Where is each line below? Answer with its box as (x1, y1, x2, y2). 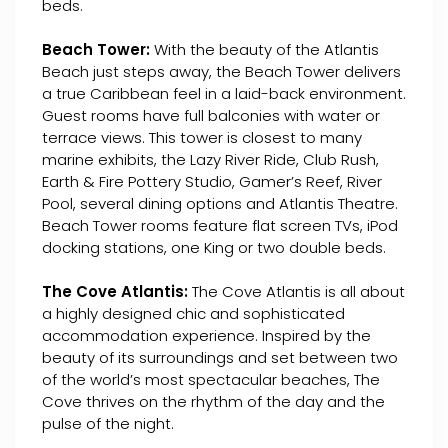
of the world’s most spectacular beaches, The (42, 369, 380, 390)
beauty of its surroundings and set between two (42, 347, 398, 368)
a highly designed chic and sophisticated (42, 303, 345, 324)
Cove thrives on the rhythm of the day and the (42, 391, 385, 412)
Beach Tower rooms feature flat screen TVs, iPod (42, 215, 398, 236)
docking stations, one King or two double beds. (42, 237, 386, 258)
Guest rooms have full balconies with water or (42, 105, 380, 126)
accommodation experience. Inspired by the (42, 325, 371, 346)
